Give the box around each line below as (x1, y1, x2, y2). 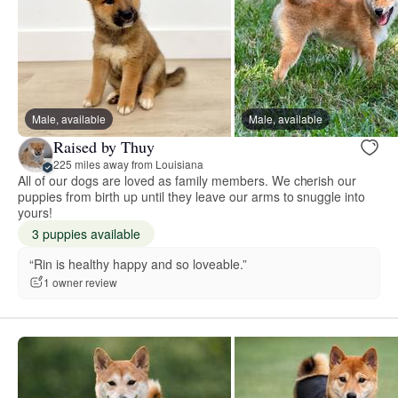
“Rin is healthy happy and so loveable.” (29, 254, 247, 273)
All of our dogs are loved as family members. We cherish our (18, 171, 357, 189)
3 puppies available (32, 224, 140, 243)
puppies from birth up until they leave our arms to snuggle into (18, 187, 366, 205)
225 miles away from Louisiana (53, 156, 203, 172)
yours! (18, 203, 52, 221)
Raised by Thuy (53, 136, 155, 158)
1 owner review (44, 275, 117, 291)
